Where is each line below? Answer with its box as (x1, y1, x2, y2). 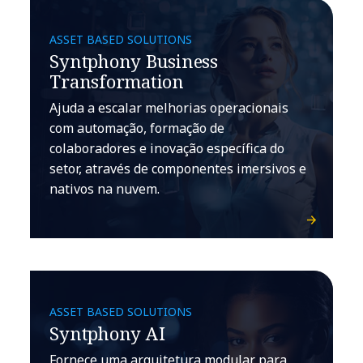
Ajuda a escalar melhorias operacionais (49, 98, 289, 117)
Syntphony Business (49, 48, 218, 73)
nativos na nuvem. (49, 179, 160, 198)
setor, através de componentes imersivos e (49, 159, 307, 177)
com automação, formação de (49, 118, 225, 137)
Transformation (49, 68, 184, 93)
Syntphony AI (49, 320, 165, 345)
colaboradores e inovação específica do (49, 139, 285, 157)
